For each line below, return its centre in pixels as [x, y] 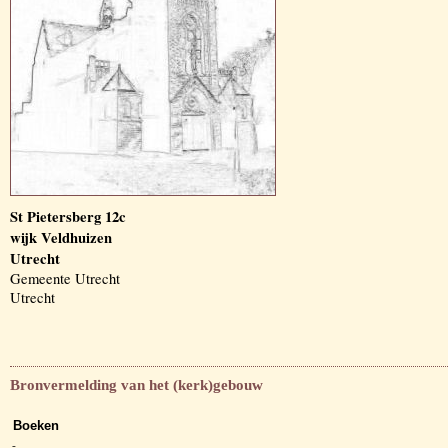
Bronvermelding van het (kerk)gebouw [136, 385]
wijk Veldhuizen [61, 237]
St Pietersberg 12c [68, 216]
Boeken [36, 426]
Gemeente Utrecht [65, 278]
